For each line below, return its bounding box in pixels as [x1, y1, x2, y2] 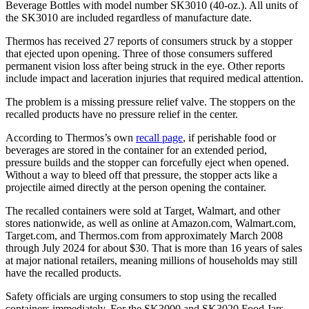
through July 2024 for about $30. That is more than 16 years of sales [6, 241, 302, 254]
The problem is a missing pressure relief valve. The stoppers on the [6, 95, 295, 108]
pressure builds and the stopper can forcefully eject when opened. [6, 156, 289, 168]
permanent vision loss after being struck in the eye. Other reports [6, 59, 285, 72]
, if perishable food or [183, 131, 276, 143]
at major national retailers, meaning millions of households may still [6, 254, 297, 266]
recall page [136, 131, 183, 143]
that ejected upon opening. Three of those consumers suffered [6, 47, 272, 59]
